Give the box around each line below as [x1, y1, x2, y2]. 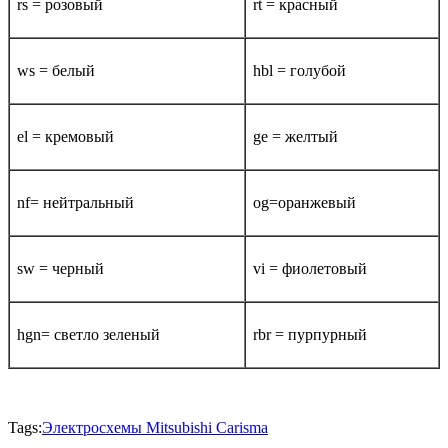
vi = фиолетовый [253, 259, 367, 277]
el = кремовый [17, 127, 114, 145]
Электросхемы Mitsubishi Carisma [42, 418, 268, 436]
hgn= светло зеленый [17, 325, 160, 343]
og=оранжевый [253, 193, 356, 211]
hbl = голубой [253, 61, 346, 79]
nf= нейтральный [17, 193, 134, 211]
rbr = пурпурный [253, 325, 367, 343]
